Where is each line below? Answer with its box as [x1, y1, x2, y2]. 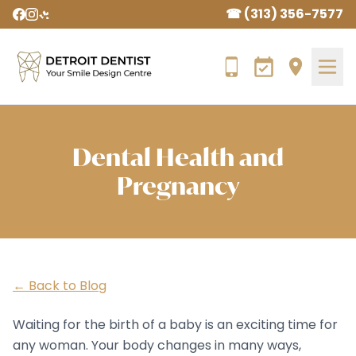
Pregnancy [117, 170, 239, 201]
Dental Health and [72, 141, 284, 172]
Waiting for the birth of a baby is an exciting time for [13, 315, 338, 334]
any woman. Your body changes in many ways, [13, 336, 301, 354]
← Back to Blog [13, 277, 106, 295]
